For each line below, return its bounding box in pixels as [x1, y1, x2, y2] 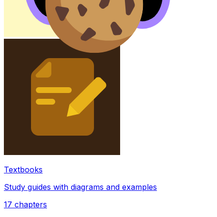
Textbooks [4, 164, 43, 174]
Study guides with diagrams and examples [4, 182, 157, 192]
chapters [15, 199, 47, 209]
